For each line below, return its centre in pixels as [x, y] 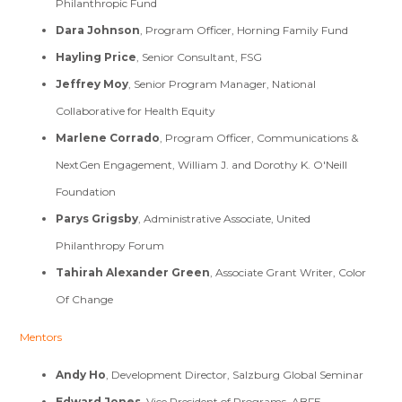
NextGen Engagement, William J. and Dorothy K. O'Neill [202, 165]
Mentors [41, 337]
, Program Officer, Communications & [259, 138]
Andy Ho [81, 375]
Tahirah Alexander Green [133, 273]
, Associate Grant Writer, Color [288, 273]
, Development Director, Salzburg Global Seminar [235, 375]
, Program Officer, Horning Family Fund [245, 31]
